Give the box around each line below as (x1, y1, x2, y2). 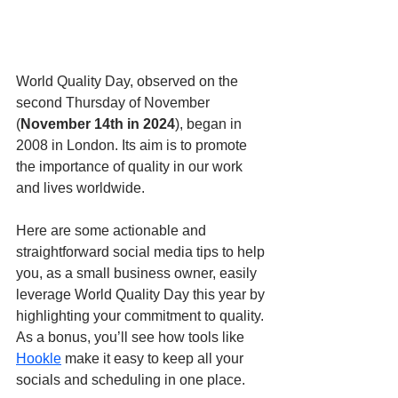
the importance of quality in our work (16, 159, 246, 175)
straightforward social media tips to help (16, 244, 268, 260)
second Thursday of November (16, 95, 213, 111)
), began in (175, 116, 245, 132)
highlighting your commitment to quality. (16, 308, 267, 324)
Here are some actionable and (16, 223, 210, 239)
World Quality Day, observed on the (16, 74, 242, 90)
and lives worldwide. (16, 180, 145, 196)
